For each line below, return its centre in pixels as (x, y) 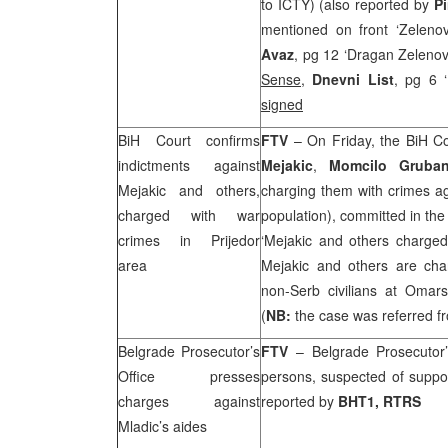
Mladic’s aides (162, 426)
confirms (233, 140)
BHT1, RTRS (379, 401)
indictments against (189, 165)
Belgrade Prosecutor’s (189, 351)
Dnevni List (353, 79)
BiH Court (154, 140)
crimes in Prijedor (189, 240)
